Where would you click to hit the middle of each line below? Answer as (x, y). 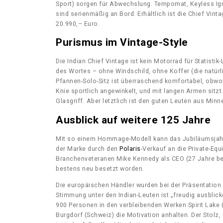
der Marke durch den (88, 148)
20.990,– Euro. (78, 23)
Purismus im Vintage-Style (122, 42)
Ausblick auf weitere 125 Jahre (133, 120)
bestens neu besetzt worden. (100, 168)
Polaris (130, 148)
